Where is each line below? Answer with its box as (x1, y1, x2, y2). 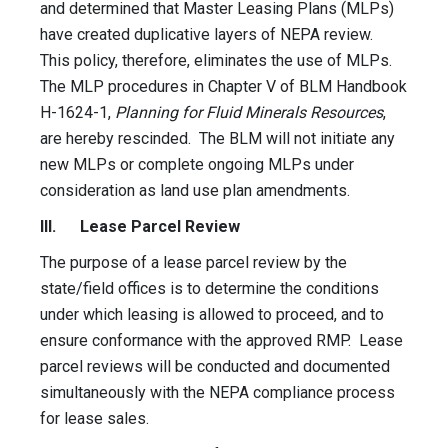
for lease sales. (40, 409, 153, 429)
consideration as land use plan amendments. (40, 181, 362, 201)
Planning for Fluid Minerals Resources (115, 103, 383, 123)
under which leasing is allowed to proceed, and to (40, 305, 384, 325)
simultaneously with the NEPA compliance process (40, 383, 395, 403)
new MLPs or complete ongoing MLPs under (40, 155, 354, 175)
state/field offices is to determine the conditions (40, 279, 379, 299)
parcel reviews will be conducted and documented (40, 357, 390, 377)
